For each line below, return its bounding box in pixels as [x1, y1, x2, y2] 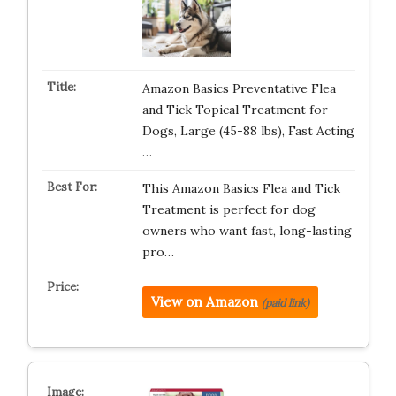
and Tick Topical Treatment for [141, 102, 328, 118]
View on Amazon [150, 293, 258, 310]
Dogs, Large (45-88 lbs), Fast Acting [141, 123, 354, 139]
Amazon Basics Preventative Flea [141, 80, 336, 96]
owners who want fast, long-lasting [141, 223, 352, 239]
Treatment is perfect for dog [141, 202, 316, 217]
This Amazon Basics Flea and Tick [141, 180, 340, 196]
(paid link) [261, 296, 309, 309]
